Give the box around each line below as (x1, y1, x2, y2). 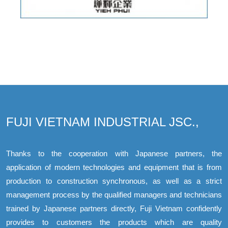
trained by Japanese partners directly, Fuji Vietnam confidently (6, 204, 222, 213)
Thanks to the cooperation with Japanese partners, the (6, 149, 222, 158)
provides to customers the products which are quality (6, 217, 222, 226)
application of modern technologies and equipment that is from (6, 162, 222, 172)
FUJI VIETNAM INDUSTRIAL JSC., (6, 115, 199, 129)
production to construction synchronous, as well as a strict (6, 176, 222, 185)
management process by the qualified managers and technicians (6, 190, 222, 199)
